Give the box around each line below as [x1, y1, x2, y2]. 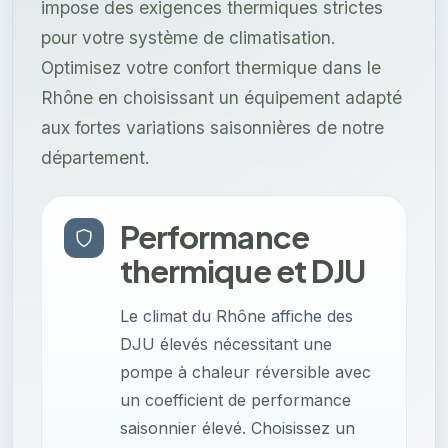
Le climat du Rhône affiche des [120, 306, 353, 327]
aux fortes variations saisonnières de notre [41, 117, 384, 139]
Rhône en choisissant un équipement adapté [41, 87, 402, 109]
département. [41, 147, 150, 169]
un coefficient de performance [120, 390, 351, 411]
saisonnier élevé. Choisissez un [120, 418, 355, 439]
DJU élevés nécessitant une [120, 334, 332, 355]
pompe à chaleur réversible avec [120, 362, 371, 383]
